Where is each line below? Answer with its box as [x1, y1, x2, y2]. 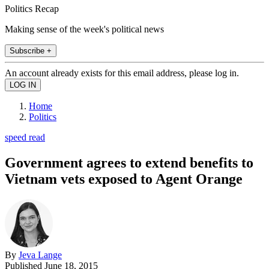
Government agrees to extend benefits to [5, 154, 253, 171]
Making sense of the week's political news [5, 23, 164, 34]
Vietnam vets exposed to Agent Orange [5, 171, 243, 187]
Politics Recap [5, 3, 59, 14]
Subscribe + [10, 46, 52, 55]
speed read [5, 131, 45, 142]
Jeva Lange [19, 249, 62, 260]
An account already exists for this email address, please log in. [5, 67, 239, 78]
